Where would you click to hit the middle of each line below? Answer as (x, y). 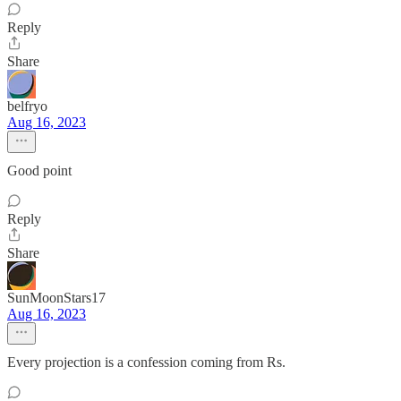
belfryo (27, 106)
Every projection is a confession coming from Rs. (146, 362)
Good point (39, 171)
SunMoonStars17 (56, 298)
